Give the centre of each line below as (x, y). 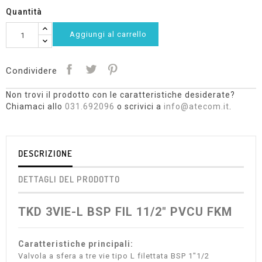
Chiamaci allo (35, 106)
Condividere (32, 70)
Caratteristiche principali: (76, 244)
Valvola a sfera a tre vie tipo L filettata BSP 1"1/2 (114, 256)
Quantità (24, 12)
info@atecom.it (196, 106)
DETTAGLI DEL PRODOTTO (69, 179)
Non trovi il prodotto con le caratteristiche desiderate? (120, 95)
